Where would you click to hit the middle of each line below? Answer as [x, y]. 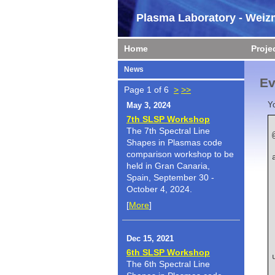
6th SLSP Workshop [168, 252]
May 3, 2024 [149, 106]
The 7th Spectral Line [168, 130]
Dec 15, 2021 [150, 238]
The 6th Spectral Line [168, 264]
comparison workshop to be [180, 154]
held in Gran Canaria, [168, 165]
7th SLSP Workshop [168, 119]
